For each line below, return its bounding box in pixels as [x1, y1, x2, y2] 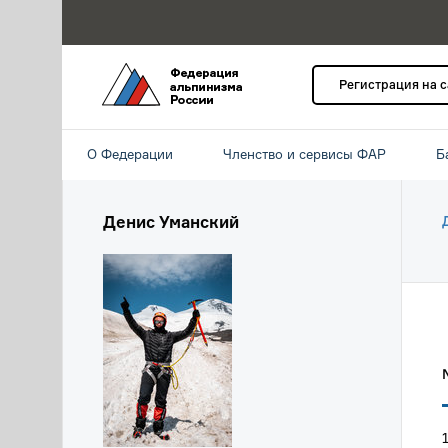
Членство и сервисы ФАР [223, 146, 386, 162]
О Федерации [87, 146, 173, 162]
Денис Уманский [103, 212, 239, 232]
